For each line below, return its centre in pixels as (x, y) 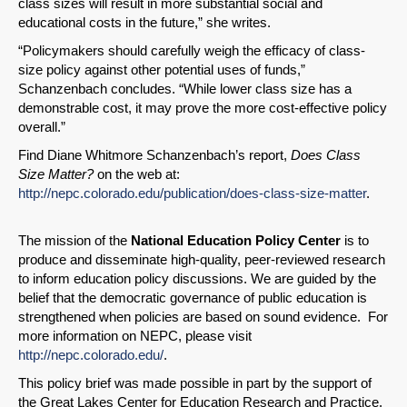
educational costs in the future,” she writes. (144, 23)
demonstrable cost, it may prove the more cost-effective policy (203, 108)
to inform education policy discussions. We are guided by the (197, 279)
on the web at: (139, 174)
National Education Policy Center (236, 241)
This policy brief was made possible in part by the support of (195, 383)
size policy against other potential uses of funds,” (162, 70)
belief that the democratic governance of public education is (193, 298)
